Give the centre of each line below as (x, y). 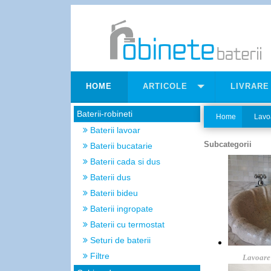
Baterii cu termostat (126, 224)
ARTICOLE (165, 86)
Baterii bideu (113, 193)
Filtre (99, 256)
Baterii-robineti (105, 114)
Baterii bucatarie (120, 146)
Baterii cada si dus (124, 162)
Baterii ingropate (120, 209)
